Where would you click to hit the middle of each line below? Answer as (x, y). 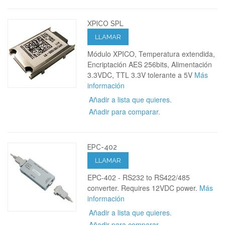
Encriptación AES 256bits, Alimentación (150, 64)
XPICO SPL (106, 23)
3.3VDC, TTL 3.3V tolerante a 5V (141, 75)
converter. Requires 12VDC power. (144, 188)
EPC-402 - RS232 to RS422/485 (139, 177)
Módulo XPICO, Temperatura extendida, (151, 53)
